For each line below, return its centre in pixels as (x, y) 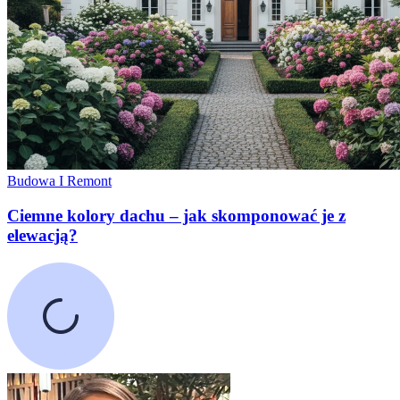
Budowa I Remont (59, 181)
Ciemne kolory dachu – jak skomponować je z (176, 216)
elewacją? (42, 236)
